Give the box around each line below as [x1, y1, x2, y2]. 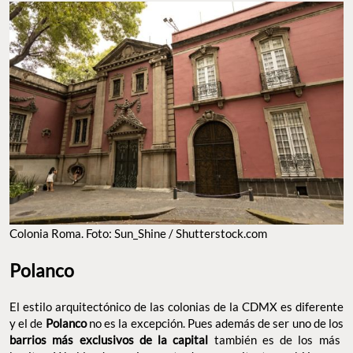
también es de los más [214, 332, 340, 347]
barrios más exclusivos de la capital [9, 332, 214, 347]
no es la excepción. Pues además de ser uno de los [86, 315, 344, 330]
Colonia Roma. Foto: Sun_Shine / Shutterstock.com [9, 225, 267, 240]
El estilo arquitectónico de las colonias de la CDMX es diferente [9, 299, 344, 314]
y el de [9, 315, 46, 330]
